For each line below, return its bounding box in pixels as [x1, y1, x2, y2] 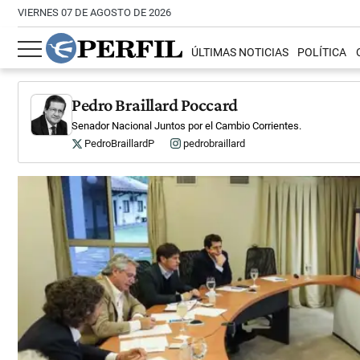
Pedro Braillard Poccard [72, 95, 238, 115]
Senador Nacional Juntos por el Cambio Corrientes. [72, 120, 301, 133]
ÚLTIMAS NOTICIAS [191, 46, 289, 60]
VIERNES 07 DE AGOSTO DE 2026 [18, 6, 171, 18]
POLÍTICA [297, 46, 347, 60]
